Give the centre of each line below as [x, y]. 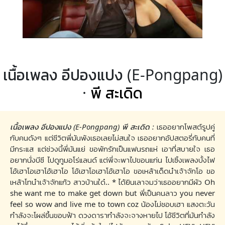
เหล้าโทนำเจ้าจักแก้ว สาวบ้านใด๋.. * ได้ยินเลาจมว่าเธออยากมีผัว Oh [113, 182]
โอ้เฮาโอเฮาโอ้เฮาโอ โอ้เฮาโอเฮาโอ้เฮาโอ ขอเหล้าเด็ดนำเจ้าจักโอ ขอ [113, 171]
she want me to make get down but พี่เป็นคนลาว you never [113, 193]
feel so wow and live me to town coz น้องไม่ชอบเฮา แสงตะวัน [113, 204]
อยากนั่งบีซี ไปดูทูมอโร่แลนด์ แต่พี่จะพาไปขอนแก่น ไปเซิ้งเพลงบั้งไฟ [113, 160]
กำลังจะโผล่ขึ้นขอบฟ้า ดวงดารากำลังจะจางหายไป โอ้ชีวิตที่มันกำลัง [113, 215]
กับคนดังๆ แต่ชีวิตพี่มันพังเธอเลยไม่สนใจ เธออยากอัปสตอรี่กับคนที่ [113, 138]
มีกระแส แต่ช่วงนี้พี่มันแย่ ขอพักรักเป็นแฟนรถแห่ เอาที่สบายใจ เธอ [113, 149]
